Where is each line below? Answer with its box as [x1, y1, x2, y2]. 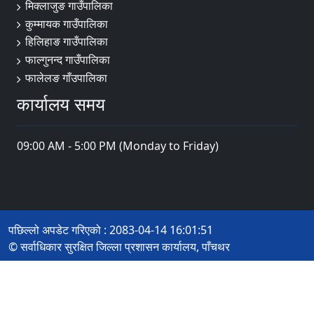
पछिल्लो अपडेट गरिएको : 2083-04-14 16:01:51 [8, 221, 213, 238]
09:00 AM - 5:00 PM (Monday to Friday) [17, 137, 219, 153]
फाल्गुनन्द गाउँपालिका [25, 52, 110, 68]
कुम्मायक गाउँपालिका [25, 15, 108, 32]
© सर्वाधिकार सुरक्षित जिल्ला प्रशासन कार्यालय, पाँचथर [8, 238, 230, 254]
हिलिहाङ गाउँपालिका [25, 34, 108, 50]
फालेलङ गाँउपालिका [25, 69, 107, 86]
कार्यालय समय [17, 91, 105, 116]
